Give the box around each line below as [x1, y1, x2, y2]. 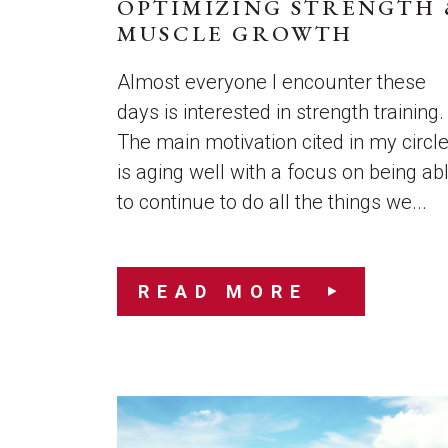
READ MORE [138, 281, 308, 302]
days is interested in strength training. [117, 100, 444, 124]
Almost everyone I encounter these [117, 70, 426, 94]
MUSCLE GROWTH [117, 19, 354, 48]
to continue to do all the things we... [117, 190, 427, 214]
